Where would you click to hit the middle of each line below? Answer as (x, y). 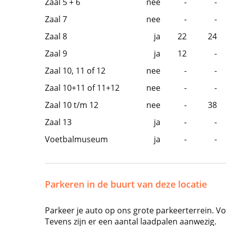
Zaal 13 (58, 122)
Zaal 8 (56, 36)
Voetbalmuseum (76, 139)
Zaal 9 (56, 53)
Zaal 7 (56, 19)
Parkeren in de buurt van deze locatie (126, 184)
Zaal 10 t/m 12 (71, 105)
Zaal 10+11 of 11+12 (82, 88)
